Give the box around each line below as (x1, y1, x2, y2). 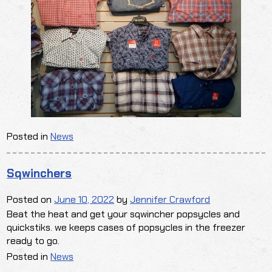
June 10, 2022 (54, 193, 115, 206)
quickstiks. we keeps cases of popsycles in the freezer (7, 221, 246, 234)
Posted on (7, 193, 55, 206)
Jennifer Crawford (130, 193, 211, 206)
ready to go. (7, 234, 60, 248)
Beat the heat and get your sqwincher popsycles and (7, 208, 240, 221)
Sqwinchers (7, 165, 72, 181)
